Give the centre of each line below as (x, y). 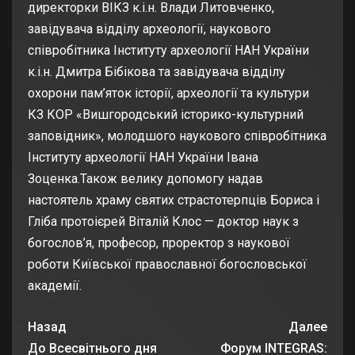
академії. (55, 286)
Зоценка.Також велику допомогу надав (145, 179)
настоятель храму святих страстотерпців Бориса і (174, 200)
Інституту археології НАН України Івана (143, 158)
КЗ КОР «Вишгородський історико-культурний (166, 115)
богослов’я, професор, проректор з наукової (159, 243)
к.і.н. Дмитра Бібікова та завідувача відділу (157, 72)
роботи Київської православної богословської (167, 265)
